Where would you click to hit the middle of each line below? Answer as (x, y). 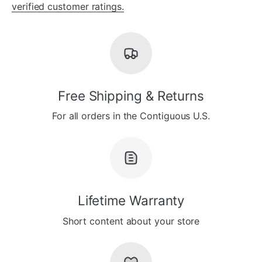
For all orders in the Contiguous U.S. (131, 116)
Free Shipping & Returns (131, 95)
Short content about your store (131, 221)
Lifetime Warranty (131, 201)
